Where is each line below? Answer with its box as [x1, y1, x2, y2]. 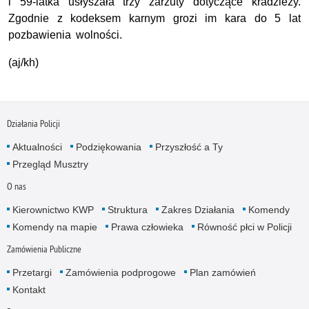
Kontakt [12, 284, 46, 296]
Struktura [107, 203, 148, 215]
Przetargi [12, 267, 52, 279]
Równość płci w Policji [197, 221, 292, 232]
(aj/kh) [8, 57, 39, 69]
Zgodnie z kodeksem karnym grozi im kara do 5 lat [8, 12, 301, 25]
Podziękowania [75, 141, 141, 152]
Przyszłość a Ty [154, 141, 223, 152]
